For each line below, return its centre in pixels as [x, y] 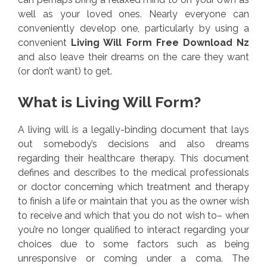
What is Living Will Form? [109, 102]
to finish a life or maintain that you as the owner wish [133, 201]
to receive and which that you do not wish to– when [133, 216]
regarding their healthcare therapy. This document [133, 159]
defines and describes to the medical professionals [133, 173]
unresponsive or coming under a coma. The [133, 259]
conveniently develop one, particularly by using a [133, 29]
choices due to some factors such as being [133, 244]
